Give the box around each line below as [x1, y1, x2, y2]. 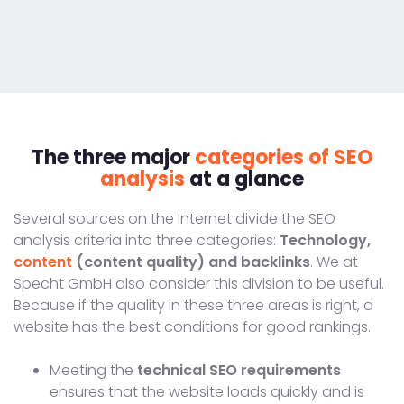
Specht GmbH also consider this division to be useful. [14, 272, 384, 294]
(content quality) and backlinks [72, 251, 310, 272]
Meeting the [50, 359, 137, 381]
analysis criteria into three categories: [14, 229, 280, 251]
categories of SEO [194, 142, 373, 171]
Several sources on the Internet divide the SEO [14, 207, 335, 229]
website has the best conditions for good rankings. [14, 316, 371, 337]
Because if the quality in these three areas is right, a [14, 294, 373, 316]
